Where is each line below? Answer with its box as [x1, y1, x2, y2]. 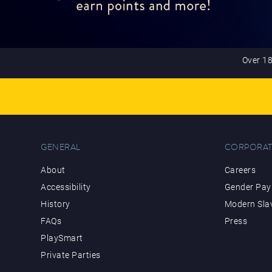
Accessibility [41, 182, 91, 192]
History [41, 199, 70, 209]
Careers [224, 165, 256, 175]
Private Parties [41, 250, 101, 260]
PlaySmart [41, 233, 83, 243]
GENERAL [41, 141, 81, 152]
